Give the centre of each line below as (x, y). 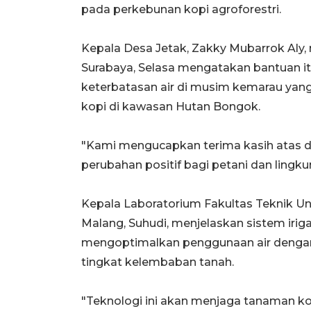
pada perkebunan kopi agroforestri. (181, 9)
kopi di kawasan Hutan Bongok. (171, 106)
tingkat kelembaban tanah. (158, 262)
